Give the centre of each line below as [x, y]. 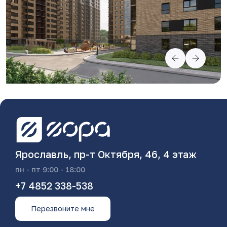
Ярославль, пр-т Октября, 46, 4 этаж [106, 155]
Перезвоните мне [63, 209]
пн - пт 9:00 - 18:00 [50, 170]
